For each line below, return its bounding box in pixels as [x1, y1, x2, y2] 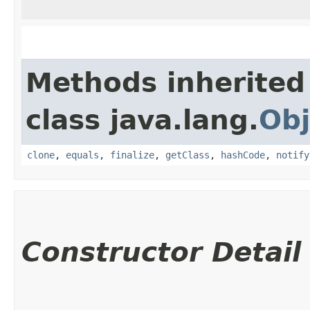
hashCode [221, 149, 265, 161]
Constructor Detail [21, 236, 301, 268]
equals [66, 149, 99, 161]
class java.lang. [26, 104, 259, 136]
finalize [110, 149, 154, 161]
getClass [165, 149, 210, 161]
